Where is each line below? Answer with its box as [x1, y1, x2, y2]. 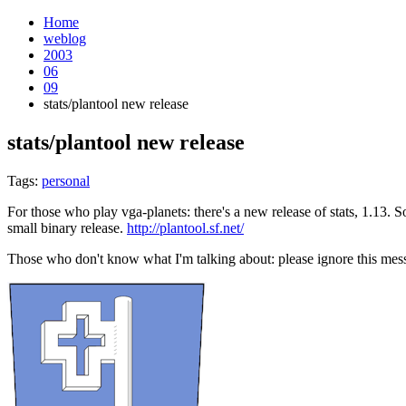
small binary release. [7, 219, 127, 236]
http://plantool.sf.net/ [127, 219, 244, 236]
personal [42, 172, 90, 188]
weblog [43, 31, 86, 46]
